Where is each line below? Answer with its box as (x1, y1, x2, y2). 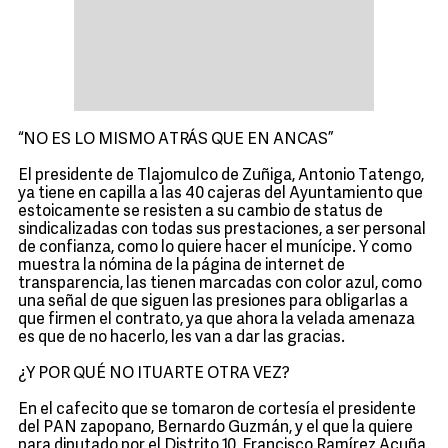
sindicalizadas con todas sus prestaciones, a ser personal (18, 222, 426, 238)
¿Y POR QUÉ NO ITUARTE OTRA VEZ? (18, 366, 290, 382)
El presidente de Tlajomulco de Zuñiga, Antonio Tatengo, (18, 168, 424, 184)
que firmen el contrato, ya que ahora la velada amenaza (18, 312, 415, 328)
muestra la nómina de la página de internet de (18, 258, 345, 274)
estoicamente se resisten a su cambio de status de (18, 204, 383, 220)
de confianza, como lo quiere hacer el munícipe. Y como (18, 240, 412, 256)
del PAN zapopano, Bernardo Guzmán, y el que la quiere (18, 420, 413, 436)
